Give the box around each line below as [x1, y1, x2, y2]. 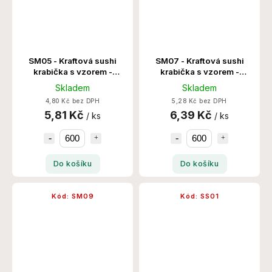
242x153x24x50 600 [156, 77, 243, 87]
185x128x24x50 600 [30, 77, 115, 87]
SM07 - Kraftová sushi [155, 55, 244, 66]
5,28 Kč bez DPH [172, 97, 227, 104]
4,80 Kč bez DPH [45, 97, 100, 104]
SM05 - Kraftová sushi [29, 55, 117, 66]
